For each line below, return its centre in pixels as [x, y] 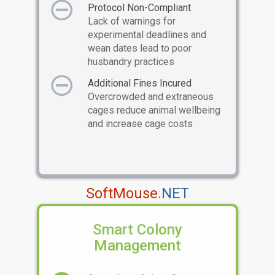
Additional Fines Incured [140, 83]
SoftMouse [122, 193]
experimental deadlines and [147, 34]
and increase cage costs [141, 123]
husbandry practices [131, 61]
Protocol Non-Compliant [140, 7]
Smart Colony [137, 229]
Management [137, 245]
